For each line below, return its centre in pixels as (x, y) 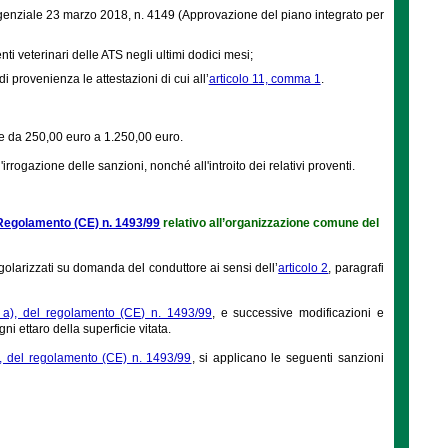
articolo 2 (303, 267)
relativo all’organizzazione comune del (270, 222)
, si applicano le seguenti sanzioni (287, 357)
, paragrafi (356, 267)
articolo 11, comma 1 (264, 78)
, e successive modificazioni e (297, 312)
